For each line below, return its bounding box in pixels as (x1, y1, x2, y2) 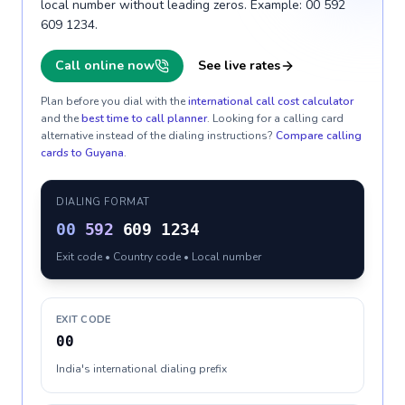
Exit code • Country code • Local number (56, 250, 261, 264)
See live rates (198, 57, 280, 74)
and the (41, 111, 79, 126)
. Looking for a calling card (207, 111, 344, 126)
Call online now (55, 57, 155, 74)
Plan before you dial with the (41, 94, 185, 108)
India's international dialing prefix (56, 362, 227, 376)
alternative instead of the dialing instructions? (41, 128, 273, 143)
